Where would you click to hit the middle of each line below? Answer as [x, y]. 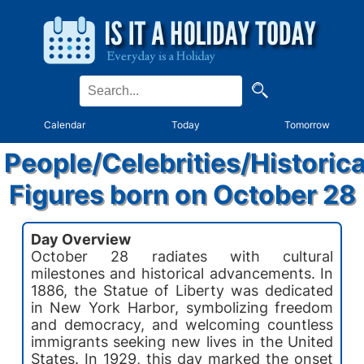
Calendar [65, 125]
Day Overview [80, 239]
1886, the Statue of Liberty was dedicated [182, 290]
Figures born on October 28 [182, 195]
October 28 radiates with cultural [182, 256]
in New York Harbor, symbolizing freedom [182, 307]
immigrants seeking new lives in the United [182, 341]
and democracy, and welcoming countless [182, 324]
